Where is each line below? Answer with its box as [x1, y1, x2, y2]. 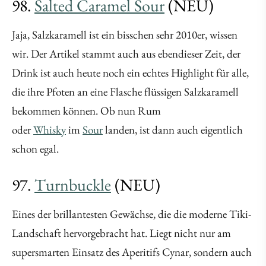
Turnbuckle [34, 174, 111, 196]
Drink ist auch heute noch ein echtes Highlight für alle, [12, 65, 249, 81]
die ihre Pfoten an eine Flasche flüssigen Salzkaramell [12, 84, 239, 100]
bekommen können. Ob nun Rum [12, 103, 161, 119]
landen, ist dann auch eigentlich [103, 122, 243, 138]
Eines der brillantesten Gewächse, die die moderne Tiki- [12, 207, 251, 222]
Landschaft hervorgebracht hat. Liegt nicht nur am [12, 226, 231, 241]
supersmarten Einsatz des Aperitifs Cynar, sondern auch [12, 245, 252, 260]
